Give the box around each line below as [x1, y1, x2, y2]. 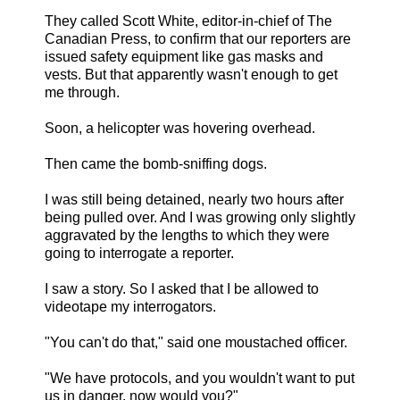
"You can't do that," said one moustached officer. [45, 335, 347, 351]
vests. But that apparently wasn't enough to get [45, 67, 337, 83]
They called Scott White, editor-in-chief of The [45, 13, 332, 29]
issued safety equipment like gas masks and [45, 49, 323, 65]
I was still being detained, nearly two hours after [45, 192, 344, 208]
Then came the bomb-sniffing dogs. [45, 156, 267, 172]
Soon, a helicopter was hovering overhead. [45, 121, 315, 137]
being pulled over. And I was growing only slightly [45, 210, 355, 226]
